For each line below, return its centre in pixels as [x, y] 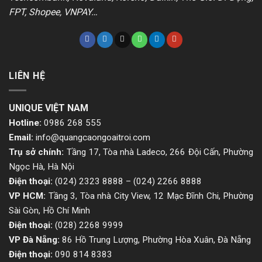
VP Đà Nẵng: [34, 239]
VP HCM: [27, 196]
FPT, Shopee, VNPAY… [53, 12]
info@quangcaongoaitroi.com [93, 137]
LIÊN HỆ [27, 76]
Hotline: [25, 123]
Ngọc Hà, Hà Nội [42, 166]
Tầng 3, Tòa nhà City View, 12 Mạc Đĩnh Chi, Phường [150, 196]
